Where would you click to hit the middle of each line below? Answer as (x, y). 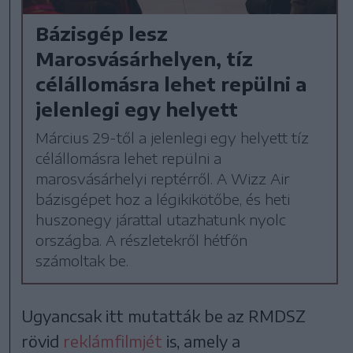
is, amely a (202, 341)
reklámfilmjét (113, 341)
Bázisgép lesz (102, 33)
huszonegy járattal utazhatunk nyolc (161, 220)
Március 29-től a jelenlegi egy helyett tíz (173, 138)
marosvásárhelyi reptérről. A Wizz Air (163, 179)
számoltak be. (82, 261)
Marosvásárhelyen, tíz (145, 59)
